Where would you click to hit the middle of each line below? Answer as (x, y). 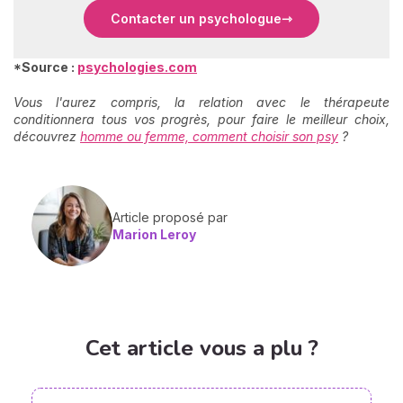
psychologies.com (137, 67)
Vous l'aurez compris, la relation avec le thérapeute (201, 103)
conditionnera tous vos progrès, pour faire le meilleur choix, (201, 120)
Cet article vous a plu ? (201, 348)
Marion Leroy (154, 235)
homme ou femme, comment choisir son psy (209, 137)
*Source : (45, 67)
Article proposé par (170, 218)
